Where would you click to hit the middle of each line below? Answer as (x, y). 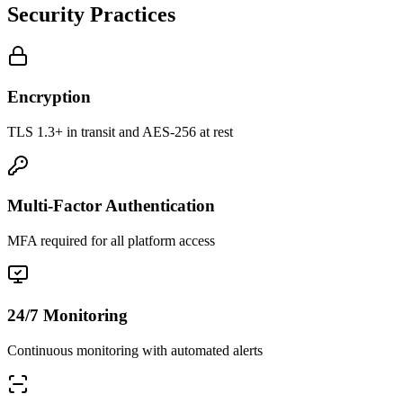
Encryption (49, 96)
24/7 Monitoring (67, 315)
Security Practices (91, 15)
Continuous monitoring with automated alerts (135, 350)
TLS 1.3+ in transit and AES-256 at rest (120, 131)
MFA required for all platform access (111, 241)
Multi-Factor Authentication (111, 206)
